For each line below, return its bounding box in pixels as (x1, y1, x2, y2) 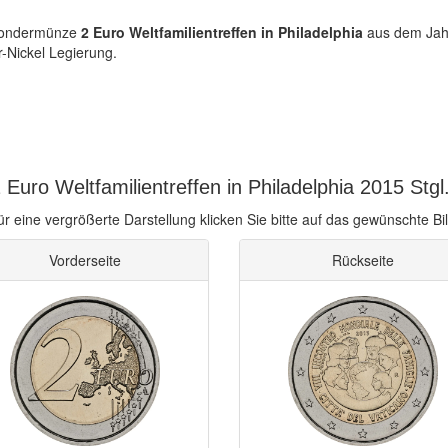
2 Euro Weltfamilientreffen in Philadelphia (77, 22, 367, 42)
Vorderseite (49, 250, 122, 270)
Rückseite (331, 250, 394, 270)
